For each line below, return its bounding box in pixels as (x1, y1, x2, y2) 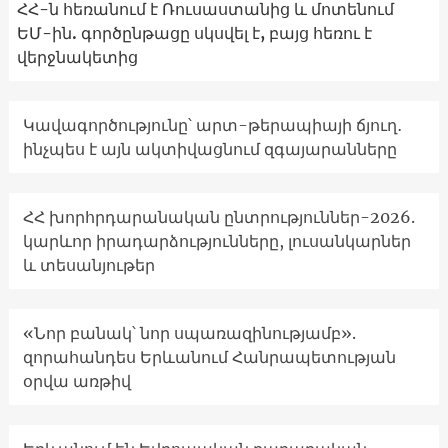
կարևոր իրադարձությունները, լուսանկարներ (22, 231, 411, 252)
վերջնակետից (16, 47, 138, 68)
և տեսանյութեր (22, 255, 155, 276)
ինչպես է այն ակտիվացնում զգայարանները (22, 139, 397, 160)
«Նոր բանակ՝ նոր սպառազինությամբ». (22, 323, 356, 344)
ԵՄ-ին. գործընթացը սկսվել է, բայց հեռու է (16, 23, 372, 44)
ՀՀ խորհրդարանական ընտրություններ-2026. (22, 207, 415, 228)
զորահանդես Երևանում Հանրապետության (22, 347, 396, 368)
